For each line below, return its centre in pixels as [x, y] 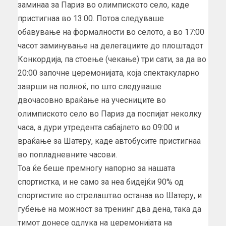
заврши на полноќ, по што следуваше [90, 86]
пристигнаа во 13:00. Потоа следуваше [91, 18]
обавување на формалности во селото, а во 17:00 [111, 32]
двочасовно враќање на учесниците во [92, 100]
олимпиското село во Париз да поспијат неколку [110, 114]
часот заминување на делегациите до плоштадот [110, 45]
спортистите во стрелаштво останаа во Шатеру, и [110, 195]
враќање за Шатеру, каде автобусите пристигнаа [109, 141]
